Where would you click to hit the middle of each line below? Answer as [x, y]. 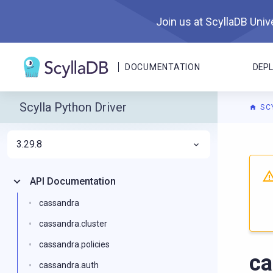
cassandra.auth [69, 265]
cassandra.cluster [73, 224]
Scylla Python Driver [73, 107]
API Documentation [73, 181]
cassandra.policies [74, 244]
